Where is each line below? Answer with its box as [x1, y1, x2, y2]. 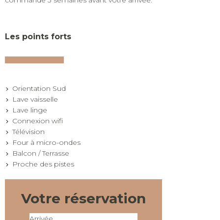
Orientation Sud [12, 83, 70, 93]
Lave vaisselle [12, 94, 62, 104]
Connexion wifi [12, 116, 67, 125]
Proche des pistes [12, 159, 74, 168]
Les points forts [5, 31, 71, 41]
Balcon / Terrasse [12, 148, 73, 158]
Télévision [12, 127, 49, 136]
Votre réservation [21, 190, 146, 207]
